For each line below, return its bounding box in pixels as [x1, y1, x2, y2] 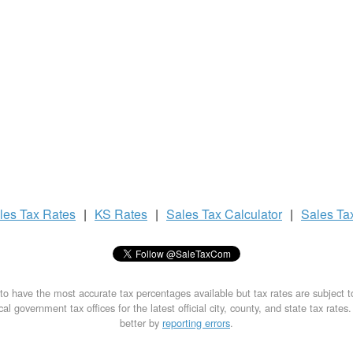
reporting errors [162, 315, 230, 330]
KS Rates [95, 205, 147, 223]
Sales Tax [166, 205, 225, 223]
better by [120, 315, 162, 330]
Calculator [225, 205, 282, 223]
